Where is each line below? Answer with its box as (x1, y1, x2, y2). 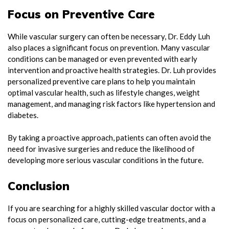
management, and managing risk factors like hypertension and (8, 99, 215, 108)
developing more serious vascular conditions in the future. (8, 155, 203, 165)
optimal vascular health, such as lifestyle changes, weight (8, 87, 200, 97)
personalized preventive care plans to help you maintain (8, 76, 195, 86)
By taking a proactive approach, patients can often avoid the (8, 133, 211, 143)
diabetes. (8, 110, 38, 120)
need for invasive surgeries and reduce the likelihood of (8, 144, 195, 154)
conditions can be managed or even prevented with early (8, 54, 197, 63)
